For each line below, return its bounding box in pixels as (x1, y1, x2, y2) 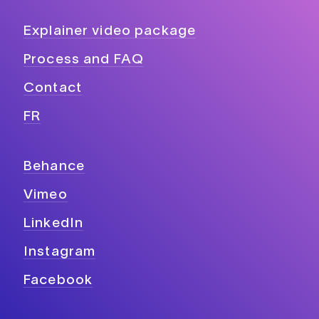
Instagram (23, 246, 96, 259)
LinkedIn (23, 217, 84, 231)
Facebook (23, 274, 93, 288)
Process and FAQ (23, 53, 145, 67)
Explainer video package (23, 25, 197, 38)
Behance (23, 160, 85, 174)
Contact (23, 82, 82, 95)
